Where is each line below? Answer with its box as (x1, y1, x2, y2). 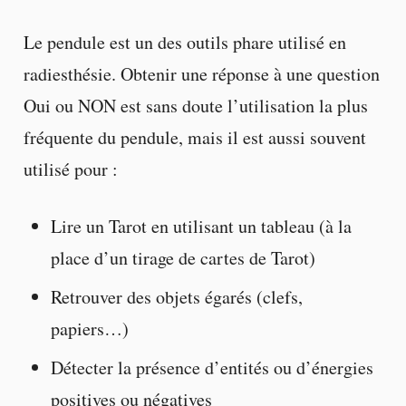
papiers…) (50, 316, 129, 342)
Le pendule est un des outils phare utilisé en (23, 30, 346, 55)
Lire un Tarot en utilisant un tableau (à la (50, 214, 352, 239)
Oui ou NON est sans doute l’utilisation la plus (23, 93, 368, 119)
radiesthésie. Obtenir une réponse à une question (23, 62, 380, 87)
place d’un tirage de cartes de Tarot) (50, 246, 315, 271)
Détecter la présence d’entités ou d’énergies (50, 355, 373, 381)
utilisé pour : (23, 157, 118, 182)
